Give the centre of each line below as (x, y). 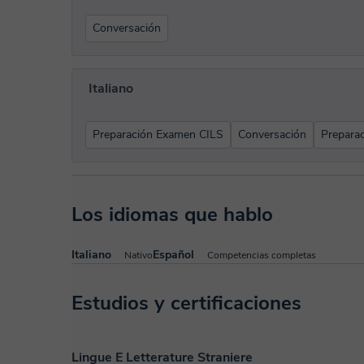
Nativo (139, 255)
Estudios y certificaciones (186, 303)
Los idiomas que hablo (172, 214)
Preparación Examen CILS (158, 134)
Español (173, 255)
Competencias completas (262, 255)
